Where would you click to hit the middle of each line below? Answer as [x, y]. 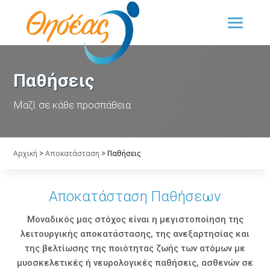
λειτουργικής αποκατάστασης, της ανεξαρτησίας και [135, 234]
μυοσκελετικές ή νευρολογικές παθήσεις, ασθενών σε [135, 262]
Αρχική [26, 153]
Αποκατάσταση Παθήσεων [135, 196]
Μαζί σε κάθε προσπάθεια [72, 105]
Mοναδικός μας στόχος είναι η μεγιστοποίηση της [135, 219]
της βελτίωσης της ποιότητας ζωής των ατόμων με [135, 248]
